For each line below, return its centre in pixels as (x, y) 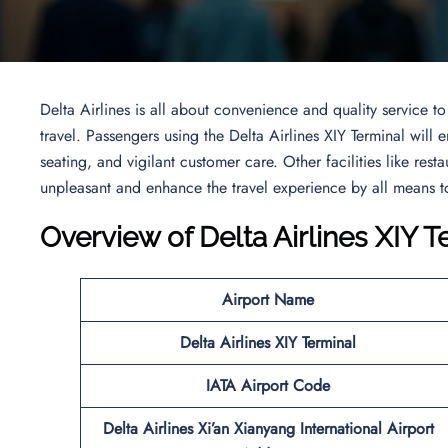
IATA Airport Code (268, 385)
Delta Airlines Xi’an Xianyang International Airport (268, 428)
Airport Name (268, 299)
